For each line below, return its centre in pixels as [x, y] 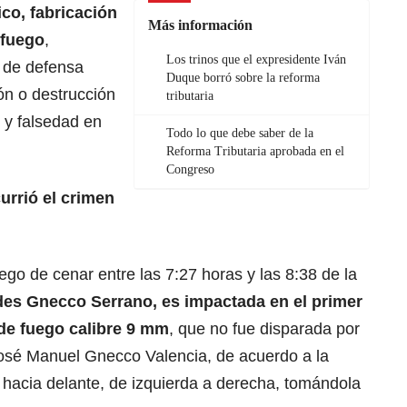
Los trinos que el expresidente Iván [256, 59]
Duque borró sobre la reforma [243, 77]
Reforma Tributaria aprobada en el [255, 151]
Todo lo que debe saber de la [240, 133]
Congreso [190, 169]
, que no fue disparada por [264, 328]
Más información [200, 25]
